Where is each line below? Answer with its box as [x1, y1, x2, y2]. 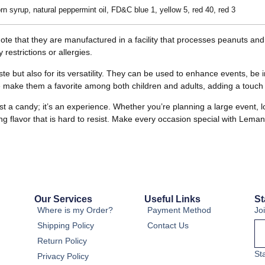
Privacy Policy [37, 251, 89, 261]
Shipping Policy [37, 221, 94, 231]
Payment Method [147, 205, 211, 215]
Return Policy [37, 236, 87, 246]
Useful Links [144, 194, 201, 205]
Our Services [34, 194, 92, 205]
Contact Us [147, 221, 189, 231]
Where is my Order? [37, 205, 113, 215]
